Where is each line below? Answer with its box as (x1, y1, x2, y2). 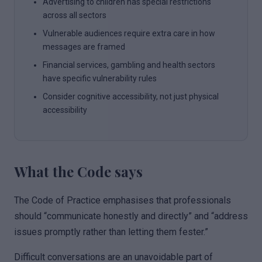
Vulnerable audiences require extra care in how (43, 29, 215, 38)
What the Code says (14, 162, 143, 181)
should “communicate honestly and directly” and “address (14, 211, 248, 222)
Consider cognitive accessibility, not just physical (43, 92, 219, 101)
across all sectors (43, 11, 106, 20)
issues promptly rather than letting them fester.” (14, 226, 208, 237)
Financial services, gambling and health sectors (43, 60, 215, 70)
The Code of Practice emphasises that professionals (14, 195, 231, 206)
